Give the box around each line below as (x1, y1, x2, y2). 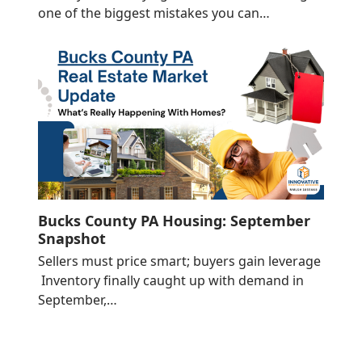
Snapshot (37, 228, 106, 248)
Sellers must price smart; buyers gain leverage (37, 251, 321, 270)
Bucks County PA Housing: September (37, 210, 310, 230)
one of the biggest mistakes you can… (37, 4, 270, 23)
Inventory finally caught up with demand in (37, 271, 304, 289)
